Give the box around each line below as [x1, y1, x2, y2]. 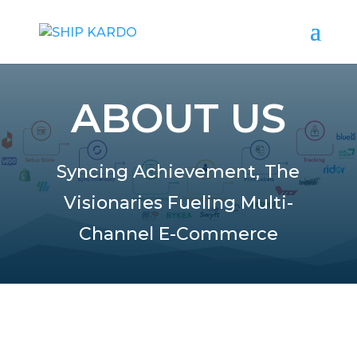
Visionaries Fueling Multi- [63, 192, 293, 214]
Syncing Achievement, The [57, 161, 300, 182]
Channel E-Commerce [78, 223, 278, 245]
